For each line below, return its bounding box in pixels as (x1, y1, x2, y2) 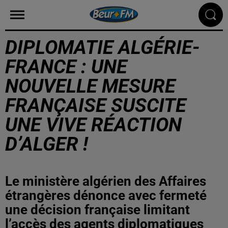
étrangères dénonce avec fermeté (5, 188, 207, 203)
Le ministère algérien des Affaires (5, 174, 206, 189)
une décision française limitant (5, 202, 190, 217)
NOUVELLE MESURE (5, 75, 176, 97)
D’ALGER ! (5, 133, 88, 155)
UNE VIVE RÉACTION (5, 113, 182, 136)
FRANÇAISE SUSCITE (5, 94, 186, 117)
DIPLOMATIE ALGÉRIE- (5, 36, 200, 59)
